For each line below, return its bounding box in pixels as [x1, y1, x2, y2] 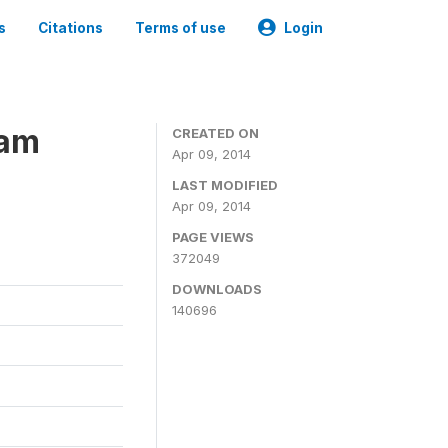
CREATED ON [172, 125, 259, 141]
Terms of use [135, 20, 226, 36]
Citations [38, 20, 103, 36]
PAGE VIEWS [172, 229, 254, 245]
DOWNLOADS [172, 281, 262, 297]
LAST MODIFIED [172, 177, 278, 193]
